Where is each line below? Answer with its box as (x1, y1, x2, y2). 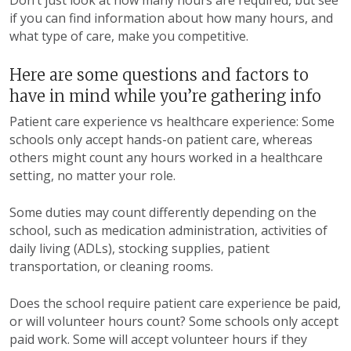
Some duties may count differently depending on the (9, 204, 317, 222)
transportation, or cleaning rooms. (9, 258, 216, 276)
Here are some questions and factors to (9, 65, 309, 85)
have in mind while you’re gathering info (9, 86, 321, 107)
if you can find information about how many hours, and (9, 9, 333, 27)
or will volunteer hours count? (9, 313, 186, 331)
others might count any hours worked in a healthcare (9, 149, 323, 167)
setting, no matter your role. (9, 167, 179, 185)
